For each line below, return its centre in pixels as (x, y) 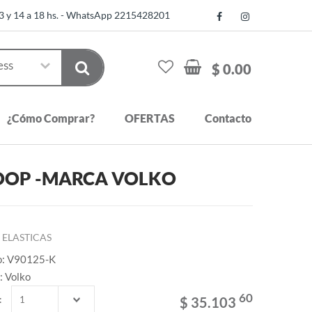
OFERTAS (150, 118)
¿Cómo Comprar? (51, 118)
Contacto (228, 118)
